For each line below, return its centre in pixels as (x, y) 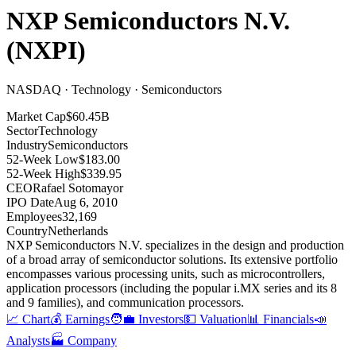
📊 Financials (281, 319)
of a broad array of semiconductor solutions (115, 259)
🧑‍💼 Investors (147, 319)
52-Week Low (43, 159)
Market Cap (36, 116)
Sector (22, 130)
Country (27, 230)
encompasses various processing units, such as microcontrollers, (166, 273)
